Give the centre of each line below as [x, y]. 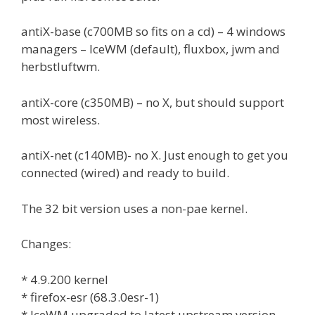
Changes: [46, 244]
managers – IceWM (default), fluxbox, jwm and [150, 49]
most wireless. [60, 120]
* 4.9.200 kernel [65, 279]
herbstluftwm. [60, 66]
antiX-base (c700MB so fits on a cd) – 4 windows [153, 31]
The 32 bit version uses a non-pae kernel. [134, 208]
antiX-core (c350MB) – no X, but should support [153, 102]
